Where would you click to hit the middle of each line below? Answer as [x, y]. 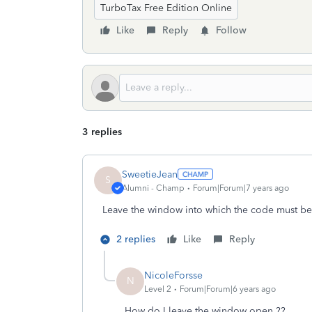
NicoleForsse [173, 275]
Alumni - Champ [153, 188]
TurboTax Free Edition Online [166, 8]
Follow [231, 30]
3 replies [102, 132]
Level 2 [158, 289]
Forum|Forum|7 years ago [241, 188]
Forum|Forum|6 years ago [228, 289]
